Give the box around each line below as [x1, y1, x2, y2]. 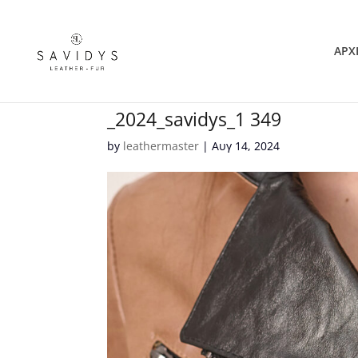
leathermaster [123, 138, 200, 153]
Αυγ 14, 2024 [212, 138, 280, 153]
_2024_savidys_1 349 [107, 106, 282, 132]
